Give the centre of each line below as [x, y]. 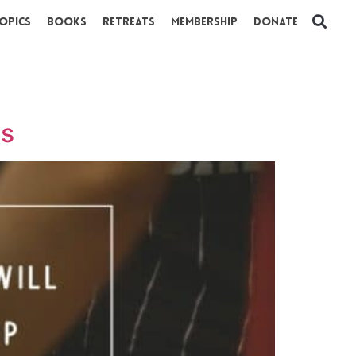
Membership [204, 23]
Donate [276, 23]
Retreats [129, 23]
